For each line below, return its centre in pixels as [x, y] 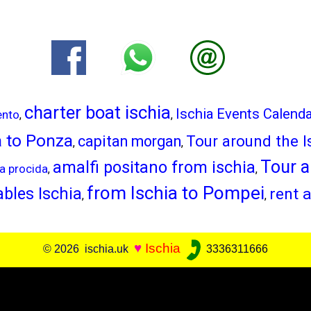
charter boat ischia [97, 112]
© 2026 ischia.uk [89, 249]
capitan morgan [129, 141]
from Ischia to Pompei [175, 193]
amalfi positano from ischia [154, 167]
